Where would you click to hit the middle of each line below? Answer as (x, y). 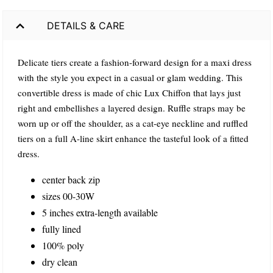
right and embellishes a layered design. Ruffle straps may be (132, 108)
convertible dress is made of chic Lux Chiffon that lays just (129, 93)
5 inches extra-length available (100, 213)
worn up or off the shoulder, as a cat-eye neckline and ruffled (133, 123)
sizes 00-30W (68, 196)
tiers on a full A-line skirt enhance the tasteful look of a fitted (133, 139)
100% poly (63, 246)
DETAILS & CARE (86, 25)
